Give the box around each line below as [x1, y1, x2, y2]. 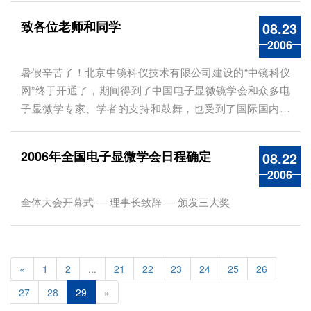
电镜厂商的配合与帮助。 [21, 119, 135, 133]
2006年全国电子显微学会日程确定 [21, 147, 211, 165]
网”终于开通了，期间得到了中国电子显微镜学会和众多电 [21, 83, 290, 97]
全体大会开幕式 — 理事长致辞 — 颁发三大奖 [21, 194, 230, 209]
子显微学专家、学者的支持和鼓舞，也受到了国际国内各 [21, 101, 290, 115]
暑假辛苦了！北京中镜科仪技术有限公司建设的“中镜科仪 [21, 65, 290, 79]
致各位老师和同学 [21, 17, 121, 35]
